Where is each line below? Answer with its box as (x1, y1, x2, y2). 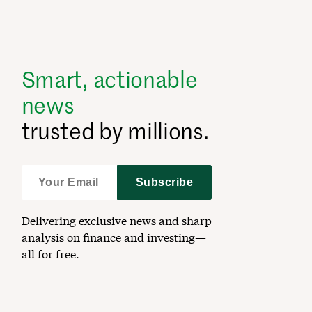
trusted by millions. (21, 115, 210, 146)
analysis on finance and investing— (21, 229, 206, 244)
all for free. (21, 246, 79, 261)
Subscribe (135, 176, 194, 189)
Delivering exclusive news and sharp (21, 212, 212, 228)
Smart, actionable (21, 63, 198, 94)
